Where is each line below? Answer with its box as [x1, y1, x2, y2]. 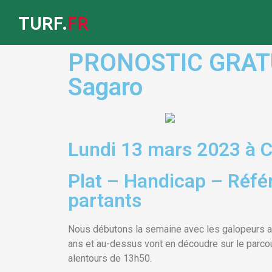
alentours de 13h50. [68, 252, 152, 264]
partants [68, 188, 141, 212]
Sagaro [68, 73, 143, 101]
